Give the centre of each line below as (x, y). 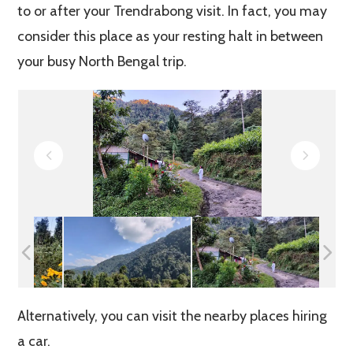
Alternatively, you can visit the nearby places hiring (173, 316)
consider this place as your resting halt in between (171, 36)
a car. (34, 341)
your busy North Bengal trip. (102, 61)
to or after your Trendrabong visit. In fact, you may (173, 11)
